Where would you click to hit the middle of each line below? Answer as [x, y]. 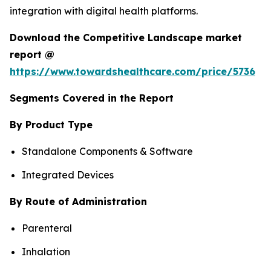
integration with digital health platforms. [104, 11]
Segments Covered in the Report [92, 98]
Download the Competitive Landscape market [126, 38]
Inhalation [46, 251]
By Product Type [51, 125]
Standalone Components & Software [107, 152]
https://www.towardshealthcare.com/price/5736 [132, 72]
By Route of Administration [78, 201]
